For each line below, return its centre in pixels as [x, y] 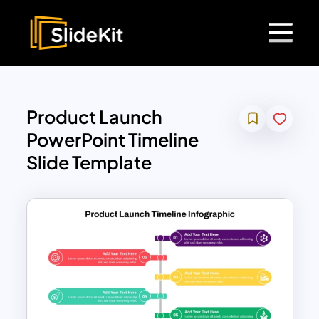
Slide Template [89, 163]
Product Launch [95, 117]
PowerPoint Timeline [113, 140]
